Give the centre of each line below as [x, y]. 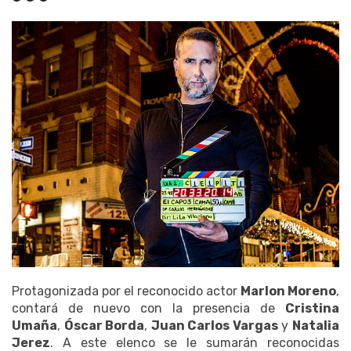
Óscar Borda [104, 325]
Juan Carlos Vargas [214, 325]
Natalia [316, 325]
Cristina [312, 308]
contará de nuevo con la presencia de [148, 308]
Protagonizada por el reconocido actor [126, 291]
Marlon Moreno [288, 291]
